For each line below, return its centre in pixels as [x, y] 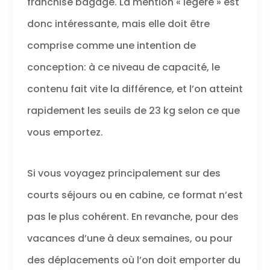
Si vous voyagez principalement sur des [124, 173]
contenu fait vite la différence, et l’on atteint [135, 89]
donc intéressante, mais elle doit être [118, 24]
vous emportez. [65, 132]
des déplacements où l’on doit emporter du [133, 260]
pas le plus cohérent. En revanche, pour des [133, 216]
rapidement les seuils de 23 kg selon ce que [133, 110]
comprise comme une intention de [111, 45]
